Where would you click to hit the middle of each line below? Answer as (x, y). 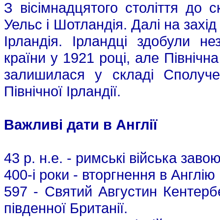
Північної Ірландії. (62, 91)
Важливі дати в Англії (81, 125)
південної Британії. (66, 208)
